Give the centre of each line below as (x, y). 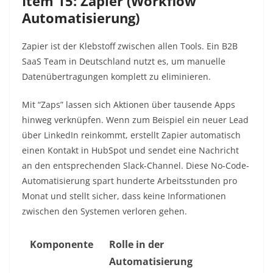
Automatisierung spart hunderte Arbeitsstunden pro (129, 181)
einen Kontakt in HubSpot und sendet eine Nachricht (130, 151)
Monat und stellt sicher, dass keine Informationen (124, 196)
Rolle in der (136, 245)
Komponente (62, 245)
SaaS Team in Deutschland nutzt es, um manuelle (124, 62)
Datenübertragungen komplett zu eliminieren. (116, 77)
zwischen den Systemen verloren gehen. (105, 211)
